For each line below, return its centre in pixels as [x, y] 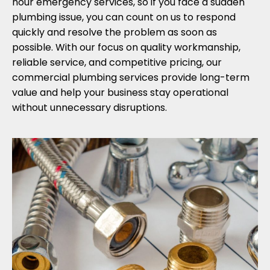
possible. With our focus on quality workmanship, [126, 47]
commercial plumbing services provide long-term [131, 77]
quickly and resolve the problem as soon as [115, 32]
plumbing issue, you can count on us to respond [124, 17]
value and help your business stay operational [120, 93]
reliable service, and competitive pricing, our [117, 62]
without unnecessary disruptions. [89, 108]
